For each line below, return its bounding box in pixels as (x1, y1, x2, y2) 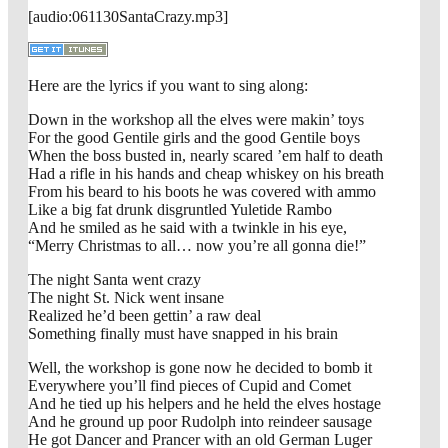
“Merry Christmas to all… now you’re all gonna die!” (28, 237, 366, 255)
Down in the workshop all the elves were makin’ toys (28, 111, 364, 129)
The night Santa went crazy (28, 271, 201, 289)
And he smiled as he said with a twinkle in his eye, (28, 219, 347, 237)
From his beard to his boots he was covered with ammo (28, 183, 376, 201)
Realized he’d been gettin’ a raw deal (28, 307, 261, 325)
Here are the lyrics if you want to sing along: (28, 77, 308, 95)
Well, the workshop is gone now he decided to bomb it (28, 359, 372, 377)
